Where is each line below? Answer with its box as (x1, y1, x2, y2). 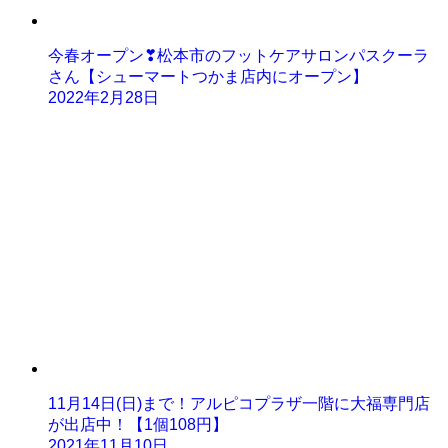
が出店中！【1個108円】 (48, 415, 228, 433)
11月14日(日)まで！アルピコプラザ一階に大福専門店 (48, 394, 430, 412)
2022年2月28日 (48, 88, 159, 106)
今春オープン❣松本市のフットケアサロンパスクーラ (48, 46, 429, 64)
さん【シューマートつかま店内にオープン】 (48, 67, 368, 85)
